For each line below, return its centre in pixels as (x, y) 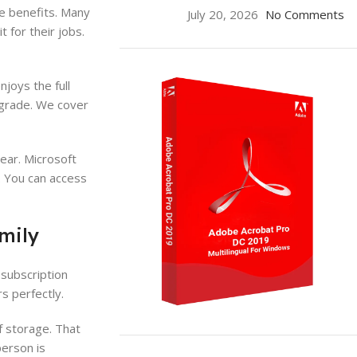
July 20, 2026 (222, 14)
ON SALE (192, 343)
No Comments (304, 14)
